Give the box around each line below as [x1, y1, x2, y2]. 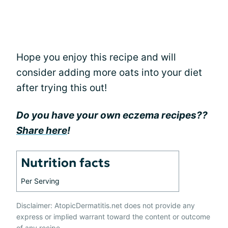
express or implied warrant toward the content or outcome [16, 212, 210, 221]
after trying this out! [16, 81, 107, 94]
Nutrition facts [21, 155, 110, 170]
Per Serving [21, 176, 60, 185]
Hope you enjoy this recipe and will [16, 51, 176, 63]
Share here [16, 124, 67, 136]
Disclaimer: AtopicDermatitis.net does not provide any [16, 201, 195, 210]
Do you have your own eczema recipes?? [16, 109, 208, 121]
